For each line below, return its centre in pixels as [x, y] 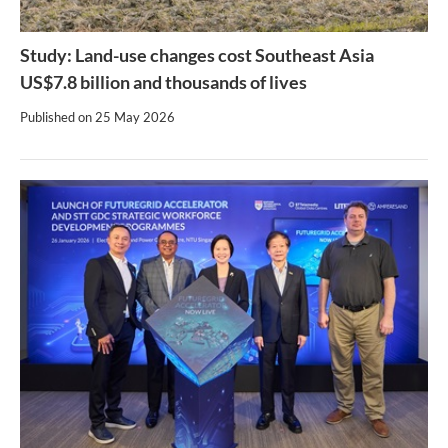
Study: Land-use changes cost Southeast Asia [197, 55]
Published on [57, 117]
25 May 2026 [135, 117]
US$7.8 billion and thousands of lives [163, 82]
